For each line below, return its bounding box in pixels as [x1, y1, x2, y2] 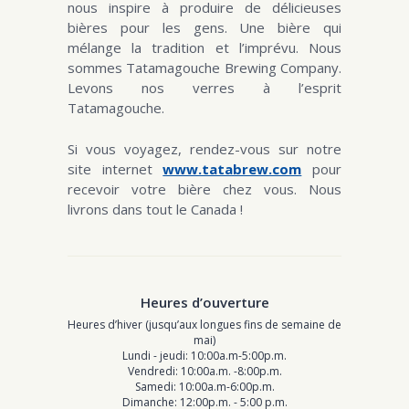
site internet [68, 159, 163, 178]
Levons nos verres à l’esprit [68, 79, 341, 97]
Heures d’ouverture [140, 292, 269, 311]
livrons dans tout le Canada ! [68, 199, 243, 218]
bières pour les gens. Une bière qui [68, 18, 341, 37]
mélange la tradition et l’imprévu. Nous [68, 38, 341, 57]
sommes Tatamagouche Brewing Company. [68, 58, 341, 77]
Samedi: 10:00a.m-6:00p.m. [134, 378, 275, 394]
